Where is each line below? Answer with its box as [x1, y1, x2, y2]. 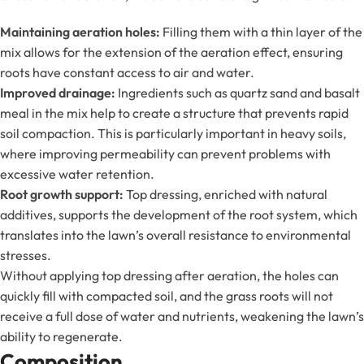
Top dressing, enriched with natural [123, 186, 327, 203]
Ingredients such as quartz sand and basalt [115, 84, 360, 102]
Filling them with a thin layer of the [160, 24, 362, 41]
